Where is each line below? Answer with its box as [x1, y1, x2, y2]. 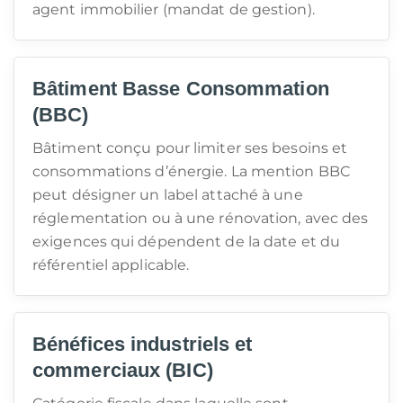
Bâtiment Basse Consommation [32, 77, 329, 100]
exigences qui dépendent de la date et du [32, 233, 341, 250]
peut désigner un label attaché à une [32, 186, 303, 203]
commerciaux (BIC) [32, 359, 213, 381]
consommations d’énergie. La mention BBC [32, 163, 350, 180]
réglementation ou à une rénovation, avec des [32, 210, 369, 227]
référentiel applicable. [32, 256, 190, 273]
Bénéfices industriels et [32, 333, 253, 355]
